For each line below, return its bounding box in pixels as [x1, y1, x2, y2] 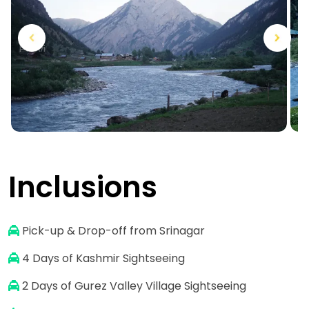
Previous [18, 41, 63, 57]
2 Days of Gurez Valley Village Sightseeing [22, 277, 246, 294]
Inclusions [8, 166, 157, 208]
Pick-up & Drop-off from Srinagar [19, 222, 205, 239]
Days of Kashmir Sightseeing [30, 250, 185, 266]
